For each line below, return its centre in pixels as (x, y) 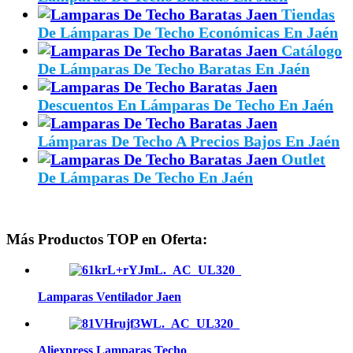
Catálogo (312, 50)
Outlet (303, 159)
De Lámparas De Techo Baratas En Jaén (174, 68)
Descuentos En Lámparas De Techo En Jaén (186, 104)
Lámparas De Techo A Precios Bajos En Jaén (189, 141)
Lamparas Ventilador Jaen (110, 297)
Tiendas (308, 14)
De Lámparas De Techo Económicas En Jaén (188, 32)
